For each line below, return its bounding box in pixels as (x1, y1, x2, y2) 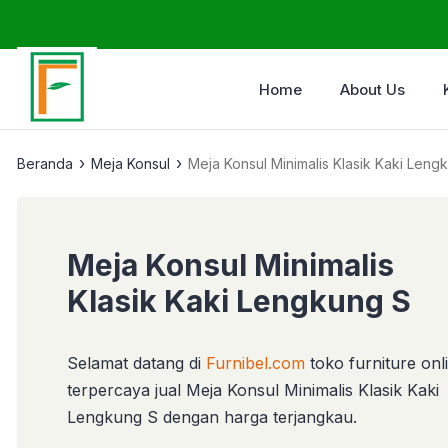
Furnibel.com (201, 353, 305, 373)
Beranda (17, 155, 73, 172)
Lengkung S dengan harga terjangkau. (67, 407, 357, 427)
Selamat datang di (67, 353, 201, 373)
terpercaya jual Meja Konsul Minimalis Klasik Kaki (67, 380, 439, 400)
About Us (340, 80, 406, 99)
